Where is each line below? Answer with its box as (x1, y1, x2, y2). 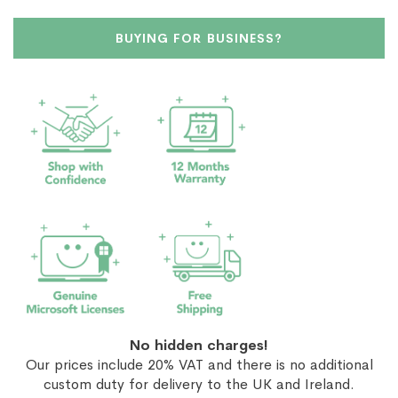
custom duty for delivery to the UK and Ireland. (44, 375, 354, 394)
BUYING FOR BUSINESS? (115, 29, 283, 46)
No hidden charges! (130, 336, 268, 355)
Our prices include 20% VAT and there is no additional (25, 355, 373, 375)
